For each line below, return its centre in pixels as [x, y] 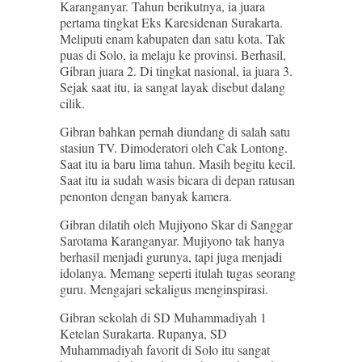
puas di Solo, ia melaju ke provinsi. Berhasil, [173, 55]
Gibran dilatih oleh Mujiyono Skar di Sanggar [176, 224]
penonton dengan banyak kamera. [146, 196]
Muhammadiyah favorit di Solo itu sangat [165, 349]
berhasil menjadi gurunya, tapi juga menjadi [171, 257]
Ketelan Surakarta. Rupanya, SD [143, 333]
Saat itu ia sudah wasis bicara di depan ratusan [177, 180]
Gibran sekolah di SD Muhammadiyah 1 [163, 317]
